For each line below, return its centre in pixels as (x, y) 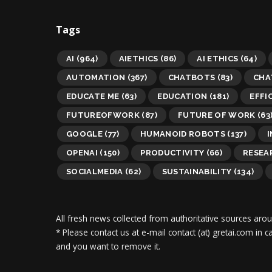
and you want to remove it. (108, 246)
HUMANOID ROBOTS (182, 134)
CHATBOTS (192, 77)
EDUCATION (182, 96)
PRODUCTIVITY (172, 152)
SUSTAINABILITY (197, 171)
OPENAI (82, 152)
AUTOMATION (96, 77)
